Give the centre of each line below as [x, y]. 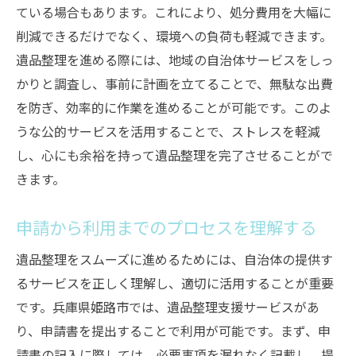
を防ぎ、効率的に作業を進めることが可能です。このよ [174, 107]
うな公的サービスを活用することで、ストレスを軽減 [168, 131]
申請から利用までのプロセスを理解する [166, 227]
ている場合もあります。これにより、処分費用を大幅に [174, 12]
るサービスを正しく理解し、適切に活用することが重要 [175, 283]
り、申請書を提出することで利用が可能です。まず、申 [173, 331]
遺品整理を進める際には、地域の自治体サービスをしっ [175, 60]
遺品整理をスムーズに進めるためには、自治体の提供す [174, 259]
